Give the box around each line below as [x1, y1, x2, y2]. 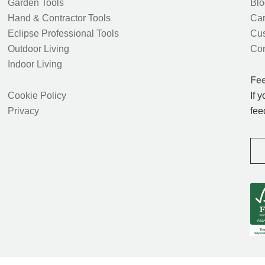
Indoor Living [7, 59, 62, 69]
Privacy [7, 106, 39, 116]
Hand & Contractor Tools [7, 13, 111, 23]
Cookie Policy [7, 91, 66, 101]
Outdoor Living [7, 44, 69, 54]
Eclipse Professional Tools [7, 28, 119, 38]
